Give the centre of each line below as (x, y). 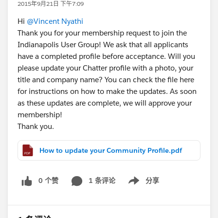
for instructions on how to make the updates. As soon (107, 91)
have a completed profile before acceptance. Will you (106, 56)
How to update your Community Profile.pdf (111, 150)
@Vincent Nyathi (55, 21)
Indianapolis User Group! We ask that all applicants (103, 45)
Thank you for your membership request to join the (102, 33)
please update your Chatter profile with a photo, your (105, 68)
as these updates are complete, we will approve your (105, 103)
